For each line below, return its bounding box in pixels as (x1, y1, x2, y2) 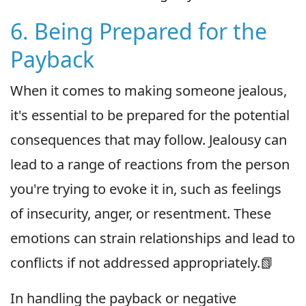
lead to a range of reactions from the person (10, 154, 290, 173)
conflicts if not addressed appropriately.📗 (10, 253, 274, 272)
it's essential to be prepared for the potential (10, 105, 290, 124)
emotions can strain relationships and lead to (10, 228, 295, 247)
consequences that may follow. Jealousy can (10, 130, 287, 149)
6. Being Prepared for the (10, 16, 267, 46)
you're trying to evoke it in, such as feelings (10, 179, 281, 198)
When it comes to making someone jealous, (10, 81, 287, 100)
